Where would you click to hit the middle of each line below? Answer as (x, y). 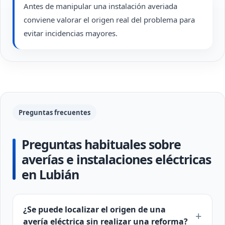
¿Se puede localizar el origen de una (94, 209)
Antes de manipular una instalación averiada (100, 6)
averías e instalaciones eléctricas (116, 159)
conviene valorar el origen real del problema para (109, 20)
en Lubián (50, 174)
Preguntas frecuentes (54, 113)
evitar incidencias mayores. (71, 33)
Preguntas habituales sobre (101, 144)
